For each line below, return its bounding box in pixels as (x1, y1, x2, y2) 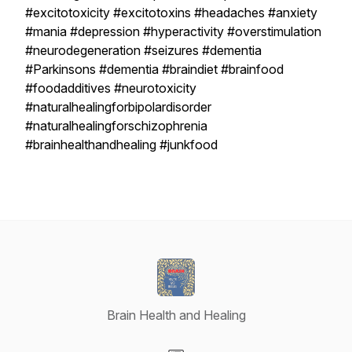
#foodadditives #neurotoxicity (25, 80, 196, 96)
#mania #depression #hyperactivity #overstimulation (25, 24, 321, 39)
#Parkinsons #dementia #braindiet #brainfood (25, 61, 284, 77)
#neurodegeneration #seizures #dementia (25, 42, 262, 58)
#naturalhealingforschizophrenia (25, 118, 207, 134)
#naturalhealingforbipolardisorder (25, 99, 211, 115)
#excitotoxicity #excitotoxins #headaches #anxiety (25, 5, 317, 20)
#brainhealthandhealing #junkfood (25, 137, 218, 152)
